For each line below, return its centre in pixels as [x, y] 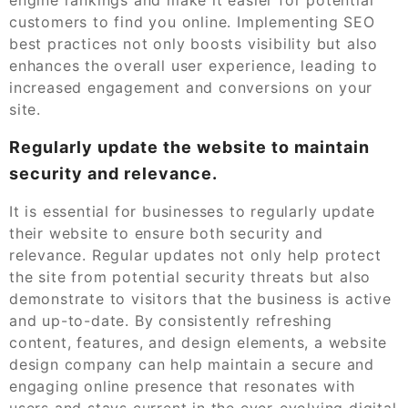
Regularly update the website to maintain [189, 147]
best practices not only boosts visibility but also [194, 43]
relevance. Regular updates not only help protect [195, 255]
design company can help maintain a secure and [192, 364]
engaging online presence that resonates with [183, 386]
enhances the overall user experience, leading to [194, 65]
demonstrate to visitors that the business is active [200, 298]
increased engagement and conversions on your [191, 87]
